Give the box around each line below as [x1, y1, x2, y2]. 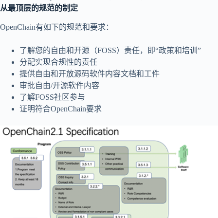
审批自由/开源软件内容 [19, 81, 99, 90]
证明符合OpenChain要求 [19, 104, 102, 113]
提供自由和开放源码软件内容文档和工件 [19, 69, 160, 78]
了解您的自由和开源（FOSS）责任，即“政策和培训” [19, 46, 201, 54]
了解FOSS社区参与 [19, 92, 85, 101]
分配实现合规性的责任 [19, 57, 97, 66]
